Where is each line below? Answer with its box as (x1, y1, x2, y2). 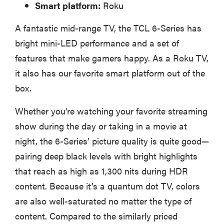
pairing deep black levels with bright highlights (15, 149, 197, 162)
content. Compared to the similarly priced (15, 209, 177, 222)
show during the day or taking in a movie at (15, 119, 187, 132)
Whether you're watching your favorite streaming (15, 104, 207, 117)
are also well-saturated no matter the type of (15, 194, 191, 207)
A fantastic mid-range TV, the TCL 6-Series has (15, 21, 201, 34)
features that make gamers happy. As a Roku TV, (15, 51, 208, 64)
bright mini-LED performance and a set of (15, 36, 179, 49)
